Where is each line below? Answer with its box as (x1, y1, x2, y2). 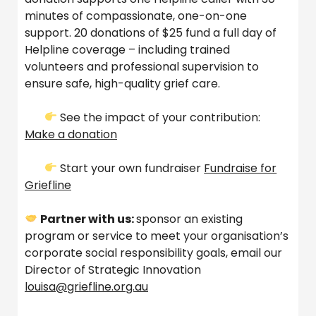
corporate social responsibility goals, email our (25, 244, 282, 261)
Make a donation (25, 126, 117, 142)
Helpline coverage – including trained (25, 41, 230, 58)
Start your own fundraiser (57, 159, 205, 176)
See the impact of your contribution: (57, 109, 261, 126)
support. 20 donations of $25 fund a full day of (25, 24, 276, 41)
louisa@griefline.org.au (25, 278, 148, 295)
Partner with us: (40, 210, 137, 227)
